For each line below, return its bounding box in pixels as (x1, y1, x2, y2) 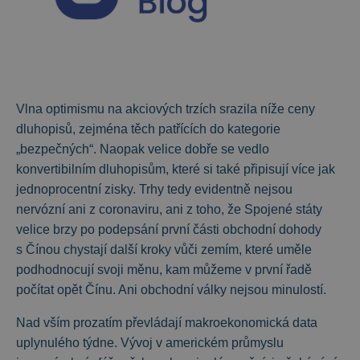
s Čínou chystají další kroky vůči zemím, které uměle (16, 243, 312, 257)
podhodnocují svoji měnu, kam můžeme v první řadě (16, 263, 312, 277)
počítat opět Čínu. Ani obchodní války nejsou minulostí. (16, 283, 326, 297)
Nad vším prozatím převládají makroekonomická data (16, 316, 317, 330)
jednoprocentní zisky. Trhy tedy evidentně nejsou (16, 182, 292, 197)
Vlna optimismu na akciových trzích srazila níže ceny (16, 102, 315, 117)
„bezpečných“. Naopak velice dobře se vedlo (16, 142, 269, 157)
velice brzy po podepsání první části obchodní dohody (16, 223, 321, 237)
